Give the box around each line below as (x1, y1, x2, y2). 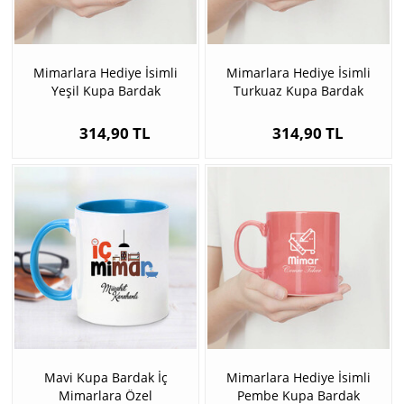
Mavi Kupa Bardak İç (43, 369, 168, 387)
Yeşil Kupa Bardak (50, 82, 161, 100)
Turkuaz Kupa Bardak (234, 82, 363, 100)
